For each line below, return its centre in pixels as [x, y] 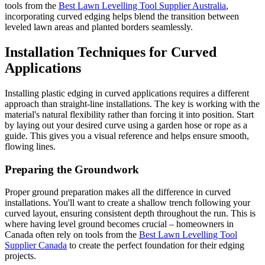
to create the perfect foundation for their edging [156, 245]
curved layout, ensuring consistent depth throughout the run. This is [130, 214]
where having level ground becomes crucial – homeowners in [119, 224]
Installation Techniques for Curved [111, 52]
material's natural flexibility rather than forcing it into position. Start [129, 114]
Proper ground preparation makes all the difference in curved [118, 192]
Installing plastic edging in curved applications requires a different [127, 93]
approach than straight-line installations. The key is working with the [132, 104]
